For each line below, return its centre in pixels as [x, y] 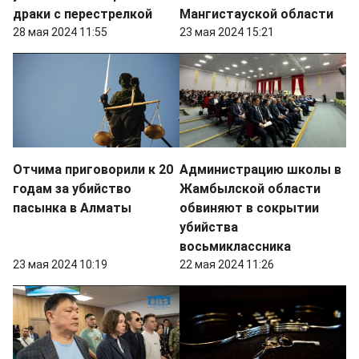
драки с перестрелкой [83, 14]
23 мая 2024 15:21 [227, 32]
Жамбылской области [250, 189]
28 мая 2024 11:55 [60, 32]
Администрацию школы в [260, 170]
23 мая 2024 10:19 [60, 265]
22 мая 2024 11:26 [227, 265]
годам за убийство [72, 189]
